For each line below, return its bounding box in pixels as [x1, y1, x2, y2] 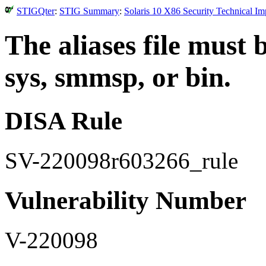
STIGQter [17, 6, 55, 16]
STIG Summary [59, 6, 119, 16]
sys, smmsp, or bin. [5, 62, 231, 93]
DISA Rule [5, 106, 122, 135]
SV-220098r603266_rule [5, 147, 238, 173]
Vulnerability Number [5, 186, 246, 214]
